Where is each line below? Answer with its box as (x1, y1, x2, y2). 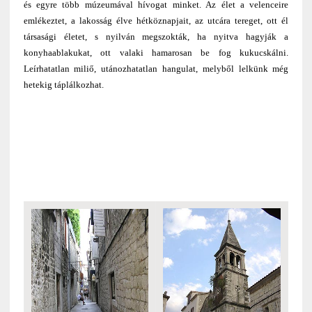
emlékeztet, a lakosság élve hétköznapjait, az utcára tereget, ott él (23, 15, 289, 26)
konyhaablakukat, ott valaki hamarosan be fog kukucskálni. (23, 47, 289, 58)
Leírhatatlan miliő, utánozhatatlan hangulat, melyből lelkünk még (23, 63, 289, 74)
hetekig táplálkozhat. (23, 79, 104, 90)
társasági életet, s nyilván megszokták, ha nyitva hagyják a (23, 31, 289, 42)
